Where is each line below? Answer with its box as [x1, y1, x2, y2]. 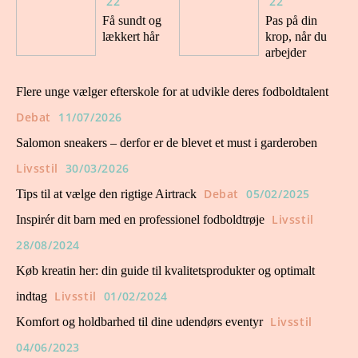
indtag [16, 289, 47, 303]
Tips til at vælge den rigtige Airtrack [16, 187, 197, 201]
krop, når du [265, 30, 327, 43]
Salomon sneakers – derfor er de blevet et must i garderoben [16, 136, 317, 149]
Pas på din [265, 14, 317, 27]
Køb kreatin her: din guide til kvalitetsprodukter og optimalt [16, 264, 315, 277]
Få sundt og [102, 14, 161, 27]
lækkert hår [102, 30, 159, 43]
